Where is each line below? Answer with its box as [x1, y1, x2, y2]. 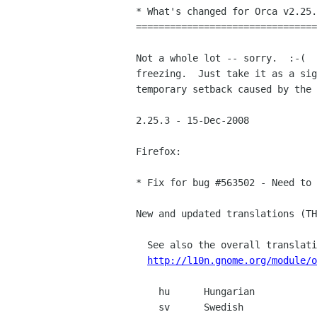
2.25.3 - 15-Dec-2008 [136, 115, 249, 127]
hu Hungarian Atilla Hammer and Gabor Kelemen [136, 286, 158, 298]
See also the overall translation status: [136, 239, 147, 251]
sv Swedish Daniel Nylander [136, 301, 158, 313]
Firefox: [136, 146, 181, 158]
